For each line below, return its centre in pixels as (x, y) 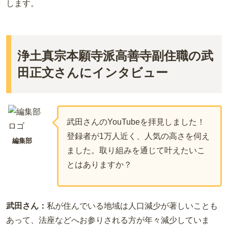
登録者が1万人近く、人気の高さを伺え (138, 136)
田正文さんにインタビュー (93, 73)
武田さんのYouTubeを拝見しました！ (136, 122)
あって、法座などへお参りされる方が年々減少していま (108, 220)
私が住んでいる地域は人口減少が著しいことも (132, 206)
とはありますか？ (99, 165)
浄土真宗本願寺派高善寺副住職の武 (115, 56)
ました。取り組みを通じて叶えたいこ (136, 151)
